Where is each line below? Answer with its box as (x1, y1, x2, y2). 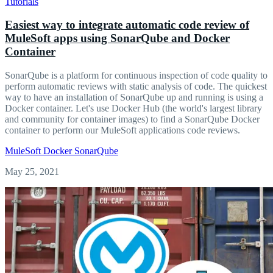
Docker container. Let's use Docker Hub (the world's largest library (5, 102, 262, 113)
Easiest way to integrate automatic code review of (5, 18, 249, 32)
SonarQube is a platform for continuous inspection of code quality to (5, 69, 268, 80)
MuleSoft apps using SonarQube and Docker (5, 32, 230, 45)
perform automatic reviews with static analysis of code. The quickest (5, 80, 267, 91)
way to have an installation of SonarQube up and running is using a (5, 91, 263, 102)
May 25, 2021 (5, 166, 59, 177)
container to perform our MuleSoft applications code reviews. (5, 124, 240, 135)
